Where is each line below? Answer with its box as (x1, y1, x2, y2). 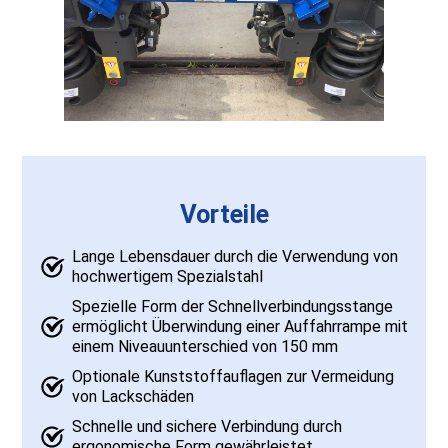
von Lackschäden (72, 387, 195, 407)
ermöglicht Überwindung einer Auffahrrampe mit (72, 317, 409, 337)
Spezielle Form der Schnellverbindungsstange (72, 297, 394, 317)
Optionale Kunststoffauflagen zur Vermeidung (72, 367, 395, 387)
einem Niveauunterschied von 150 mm (72, 337, 339, 357)
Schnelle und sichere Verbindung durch (72, 417, 343, 437)
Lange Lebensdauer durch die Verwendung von (72, 247, 399, 267)
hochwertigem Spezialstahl (72, 267, 264, 287)
